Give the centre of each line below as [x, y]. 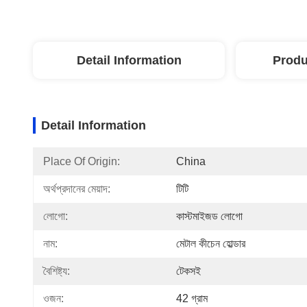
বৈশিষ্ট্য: [57, 271]
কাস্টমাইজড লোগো [209, 216]
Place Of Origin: [82, 161]
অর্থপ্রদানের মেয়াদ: [77, 189]
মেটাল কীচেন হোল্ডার [211, 244]
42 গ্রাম [192, 298]
